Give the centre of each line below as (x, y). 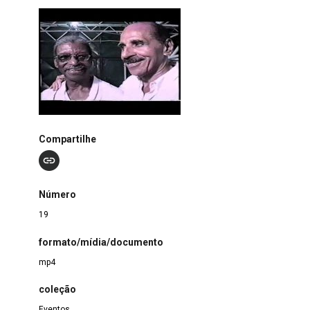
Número (57, 195)
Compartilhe (67, 139)
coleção (57, 289)
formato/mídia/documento (101, 242)
